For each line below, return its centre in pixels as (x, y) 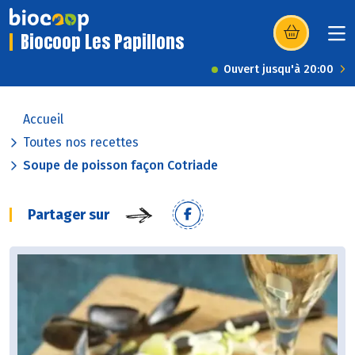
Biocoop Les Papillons (102, 42)
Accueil (43, 120)
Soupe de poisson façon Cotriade (120, 166)
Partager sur (69, 215)
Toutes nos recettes (81, 143)
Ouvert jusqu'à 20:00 (279, 70)
